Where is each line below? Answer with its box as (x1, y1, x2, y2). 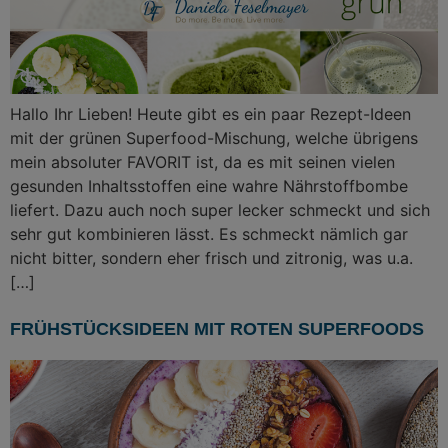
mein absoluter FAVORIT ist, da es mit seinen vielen (10, 152, 395, 173)
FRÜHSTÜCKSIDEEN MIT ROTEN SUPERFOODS (10, 318, 424, 339)
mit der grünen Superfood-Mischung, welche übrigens (10, 128, 418, 149)
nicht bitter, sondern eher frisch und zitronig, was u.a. (10, 248, 413, 269)
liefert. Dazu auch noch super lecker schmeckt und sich (10, 200, 430, 221)
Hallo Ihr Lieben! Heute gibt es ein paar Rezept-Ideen (10, 104, 411, 125)
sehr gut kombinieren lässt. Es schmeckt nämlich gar (10, 224, 408, 245)
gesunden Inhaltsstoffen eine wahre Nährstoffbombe (10, 176, 408, 197)
